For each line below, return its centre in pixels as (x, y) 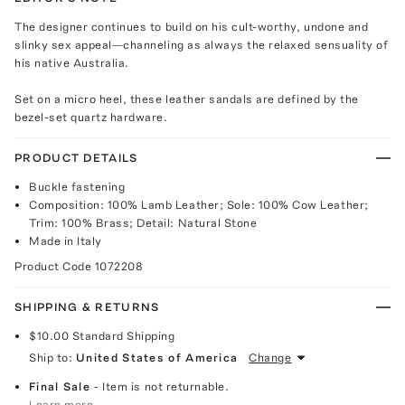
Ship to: (51, 357)
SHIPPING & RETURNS (87, 306)
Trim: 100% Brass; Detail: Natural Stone (143, 222)
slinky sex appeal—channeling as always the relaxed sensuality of (202, 44)
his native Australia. (72, 62)
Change (270, 357)
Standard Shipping (123, 335)
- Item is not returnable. (162, 386)
